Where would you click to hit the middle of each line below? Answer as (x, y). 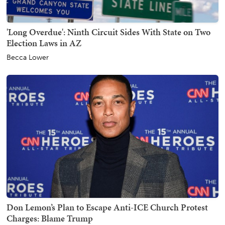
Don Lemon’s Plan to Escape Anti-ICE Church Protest (107, 207)
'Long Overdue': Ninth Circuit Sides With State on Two (108, 32)
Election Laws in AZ (44, 43)
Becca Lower (28, 58)
